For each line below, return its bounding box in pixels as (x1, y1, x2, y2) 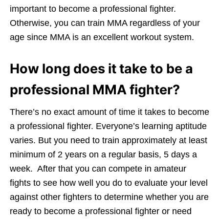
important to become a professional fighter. (10, 3, 176, 14)
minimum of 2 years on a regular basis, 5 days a (10, 149, 197, 159)
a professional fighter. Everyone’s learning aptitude (10, 121, 207, 131)
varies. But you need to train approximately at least (10, 135, 207, 145)
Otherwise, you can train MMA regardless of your (10, 18, 200, 28)
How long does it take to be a (10, 60, 193, 77)
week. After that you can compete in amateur (10, 163, 186, 174)
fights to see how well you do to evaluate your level (10, 177, 208, 188)
